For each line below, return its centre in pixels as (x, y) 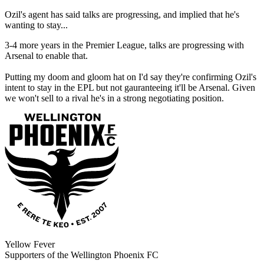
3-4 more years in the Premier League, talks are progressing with (124, 45)
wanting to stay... (37, 25)
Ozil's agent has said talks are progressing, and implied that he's (122, 15)
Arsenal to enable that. (46, 56)
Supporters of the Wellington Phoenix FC (82, 255)
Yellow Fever (30, 245)
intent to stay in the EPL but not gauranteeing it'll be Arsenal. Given (130, 88)
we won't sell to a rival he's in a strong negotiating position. (114, 98)
